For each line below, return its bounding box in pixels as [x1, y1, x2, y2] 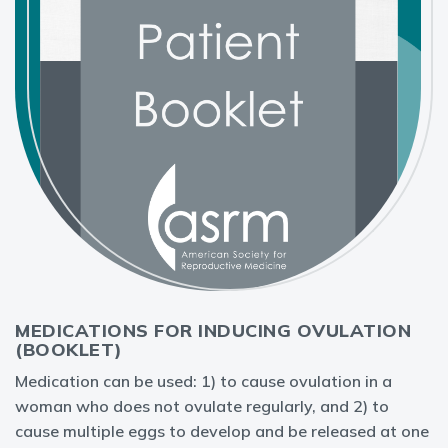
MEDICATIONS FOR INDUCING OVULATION [15, 319, 411, 342]
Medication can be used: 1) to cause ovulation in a [15, 371, 392, 391]
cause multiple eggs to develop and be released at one [15, 421, 429, 441]
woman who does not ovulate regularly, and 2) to [15, 396, 389, 416]
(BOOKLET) [15, 338, 123, 361]
